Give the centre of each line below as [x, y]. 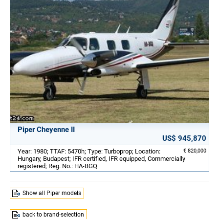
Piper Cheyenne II [46, 129]
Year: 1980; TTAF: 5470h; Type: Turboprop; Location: [89, 151]
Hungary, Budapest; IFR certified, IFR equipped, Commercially [101, 158]
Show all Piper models [52, 193]
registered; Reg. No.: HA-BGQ [57, 166]
